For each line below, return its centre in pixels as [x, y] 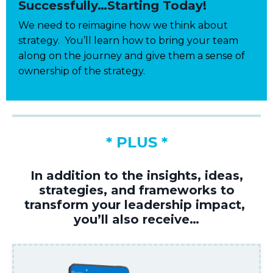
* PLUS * [136, 143]
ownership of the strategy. [82, 71]
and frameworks [162, 190]
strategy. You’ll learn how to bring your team [128, 41]
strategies [71, 190]
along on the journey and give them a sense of [132, 56]
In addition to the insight [110, 176]
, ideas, [220, 176]
